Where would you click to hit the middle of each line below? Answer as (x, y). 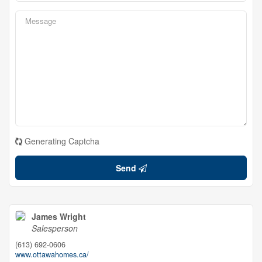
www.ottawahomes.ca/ (52, 254)
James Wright (59, 216)
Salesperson (55, 228)
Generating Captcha (62, 141)
